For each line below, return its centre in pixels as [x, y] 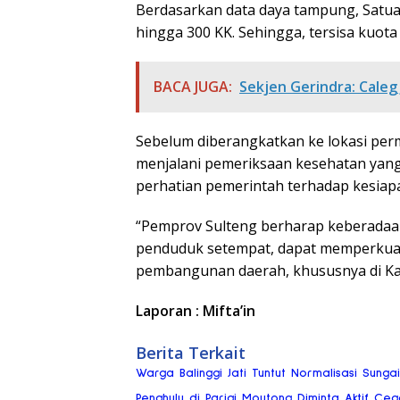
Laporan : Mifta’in [196, 311]
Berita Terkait [191, 353]
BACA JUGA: [193, 87]
